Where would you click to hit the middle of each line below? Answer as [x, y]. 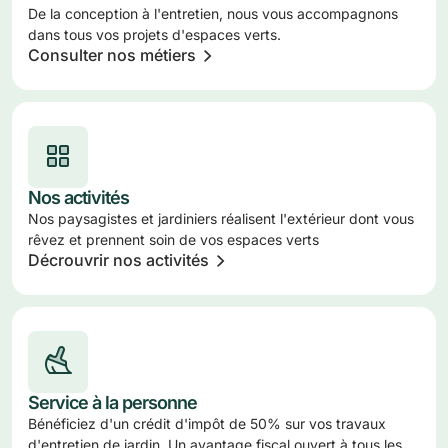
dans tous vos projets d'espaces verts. [154, 34]
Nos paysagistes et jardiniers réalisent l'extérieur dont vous [221, 218]
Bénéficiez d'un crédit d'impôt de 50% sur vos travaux [207, 423]
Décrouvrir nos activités [118, 260]
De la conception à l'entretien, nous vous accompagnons [213, 13]
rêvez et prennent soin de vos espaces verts [173, 239]
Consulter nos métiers [112, 55]
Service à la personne [112, 402]
